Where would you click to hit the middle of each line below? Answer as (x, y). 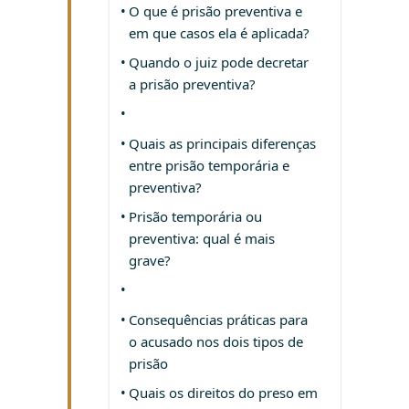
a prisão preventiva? (192, 84)
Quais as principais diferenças (222, 144)
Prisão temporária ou (195, 217)
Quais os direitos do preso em (223, 393)
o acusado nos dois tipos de (216, 342)
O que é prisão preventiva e (215, 11)
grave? (150, 261)
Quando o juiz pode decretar (219, 63)
